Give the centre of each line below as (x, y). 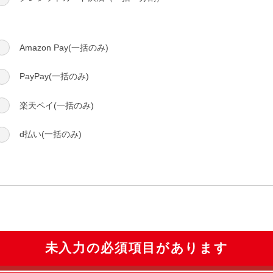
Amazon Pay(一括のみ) (64, 47)
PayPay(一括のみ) (55, 76)
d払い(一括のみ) (51, 134)
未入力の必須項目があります (136, 248)
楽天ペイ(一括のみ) (57, 105)
